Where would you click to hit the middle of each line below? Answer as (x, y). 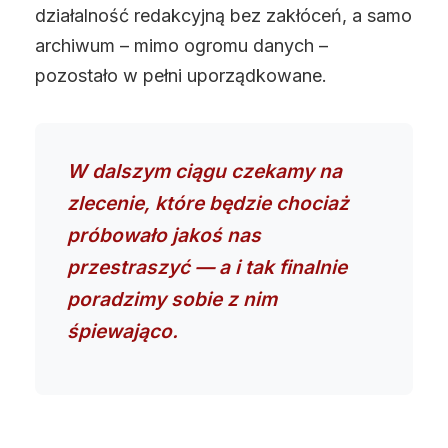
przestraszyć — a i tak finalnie (207, 267)
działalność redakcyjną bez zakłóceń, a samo (223, 15)
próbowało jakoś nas (164, 235)
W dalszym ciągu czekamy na (204, 171)
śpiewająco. (122, 331)
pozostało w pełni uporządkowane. (181, 75)
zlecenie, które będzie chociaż (208, 203)
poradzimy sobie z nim (172, 299)
